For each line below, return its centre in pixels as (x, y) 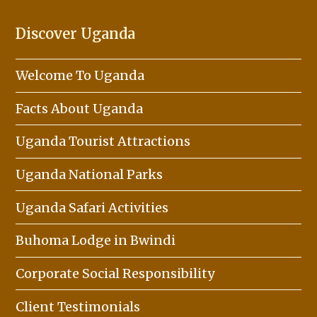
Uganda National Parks (90, 175)
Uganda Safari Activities (92, 207)
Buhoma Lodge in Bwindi (96, 241)
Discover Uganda (76, 33)
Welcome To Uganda (80, 76)
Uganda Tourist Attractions (103, 142)
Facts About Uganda (80, 108)
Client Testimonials (78, 306)
